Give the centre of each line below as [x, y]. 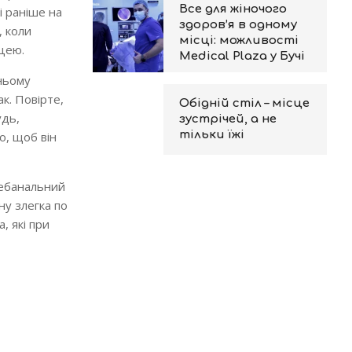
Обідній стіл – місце [244, 103]
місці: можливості [238, 40]
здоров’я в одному [238, 25]
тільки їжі [211, 135]
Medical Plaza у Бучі [242, 56]
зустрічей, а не [227, 119]
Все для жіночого [233, 9]
